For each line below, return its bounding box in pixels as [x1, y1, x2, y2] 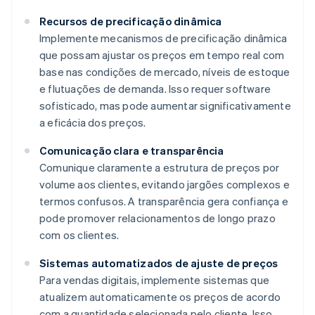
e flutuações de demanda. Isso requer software [39, 82, 271, 96]
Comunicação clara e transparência [39, 143, 224, 158]
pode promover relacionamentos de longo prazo [39, 211, 276, 226]
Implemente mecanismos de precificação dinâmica [39, 31, 288, 46]
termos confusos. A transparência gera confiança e [39, 194, 288, 209]
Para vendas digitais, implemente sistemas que [39, 273, 270, 288]
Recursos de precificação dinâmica [39, 14, 222, 29]
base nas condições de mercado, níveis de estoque [39, 65, 290, 79]
